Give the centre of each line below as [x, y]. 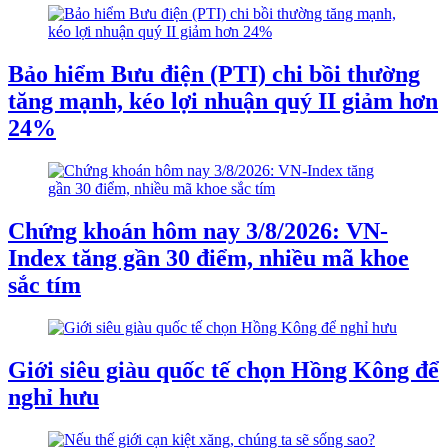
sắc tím [44, 285]
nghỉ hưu [53, 396]
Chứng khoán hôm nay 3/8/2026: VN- [198, 231]
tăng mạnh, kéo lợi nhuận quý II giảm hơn [223, 101]
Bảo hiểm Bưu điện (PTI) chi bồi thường [214, 74]
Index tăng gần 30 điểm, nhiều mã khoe [208, 258]
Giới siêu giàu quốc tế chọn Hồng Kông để [223, 369]
